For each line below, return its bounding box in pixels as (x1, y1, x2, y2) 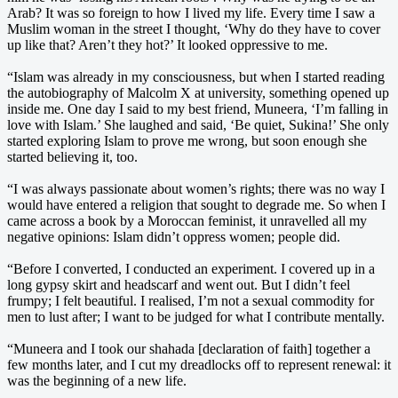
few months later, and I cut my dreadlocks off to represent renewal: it (7, 356, 391, 372)
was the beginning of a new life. (7, 372, 187, 388)
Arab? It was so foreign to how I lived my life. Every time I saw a (7, 4, 375, 20)
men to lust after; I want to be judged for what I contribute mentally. (7, 308, 385, 324)
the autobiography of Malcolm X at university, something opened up (7, 84, 389, 100)
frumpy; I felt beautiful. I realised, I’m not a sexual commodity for (7, 292, 374, 308)
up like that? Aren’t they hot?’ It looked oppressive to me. (7, 36, 328, 52)
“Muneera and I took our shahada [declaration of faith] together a (7, 340, 370, 356)
